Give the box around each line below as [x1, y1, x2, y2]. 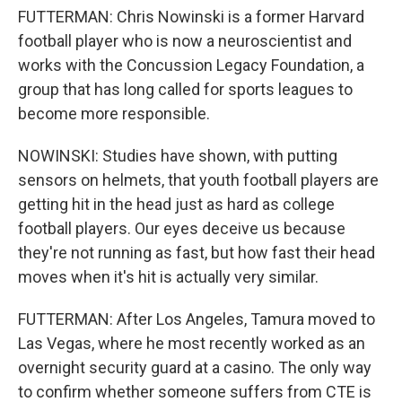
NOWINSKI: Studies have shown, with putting [18, 146, 337, 165]
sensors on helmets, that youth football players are [18, 170, 379, 189]
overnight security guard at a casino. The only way [18, 358, 371, 377]
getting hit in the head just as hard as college [18, 195, 335, 214]
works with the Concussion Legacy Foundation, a [18, 56, 364, 74]
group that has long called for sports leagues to [18, 80, 353, 99]
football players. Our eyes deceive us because [18, 219, 345, 238]
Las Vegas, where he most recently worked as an [18, 334, 365, 353]
